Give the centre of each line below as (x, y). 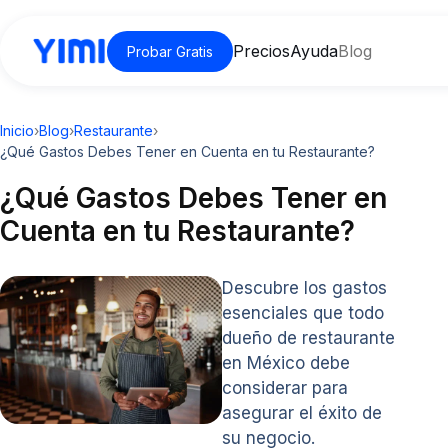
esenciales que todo (302, 313)
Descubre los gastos (304, 288)
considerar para (284, 388)
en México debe (285, 363)
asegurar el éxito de (301, 413)
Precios (261, 51)
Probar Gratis (170, 51)
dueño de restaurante (308, 338)
